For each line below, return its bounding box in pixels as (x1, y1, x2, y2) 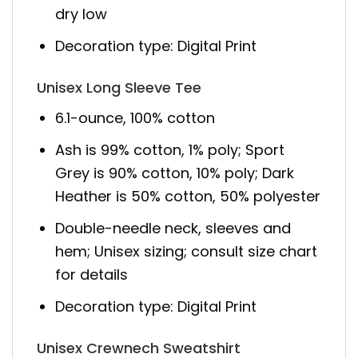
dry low (55, 4, 108, 25)
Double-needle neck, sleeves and (55, 218, 292, 239)
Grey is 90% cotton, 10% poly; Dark (55, 163, 295, 184)
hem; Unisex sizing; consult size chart (55, 241, 318, 262)
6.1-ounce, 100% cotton (55, 108, 216, 129)
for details (55, 265, 129, 285)
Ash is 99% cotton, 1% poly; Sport (55, 140, 285, 161)
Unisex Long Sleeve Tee (37, 78, 201, 98)
